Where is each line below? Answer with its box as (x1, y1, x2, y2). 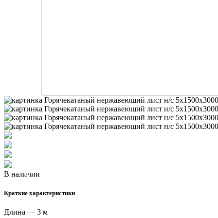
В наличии (4, 169, 40, 178)
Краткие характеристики (4, 189, 75, 197)
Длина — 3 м (4, 208, 48, 217)
